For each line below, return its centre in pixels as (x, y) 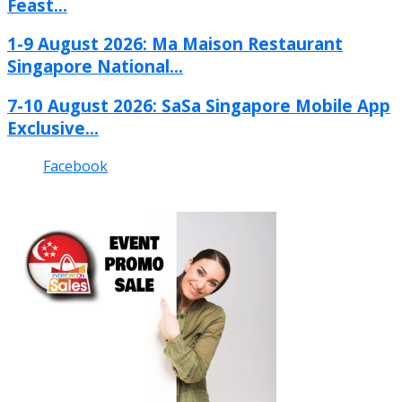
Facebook (75, 166)
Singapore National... (95, 66)
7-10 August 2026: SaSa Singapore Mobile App (199, 105)
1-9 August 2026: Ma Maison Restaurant (175, 44)
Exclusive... (53, 127)
